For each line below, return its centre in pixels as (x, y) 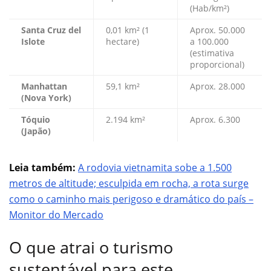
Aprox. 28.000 (217, 87)
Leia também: (42, 168)
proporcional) (217, 65)
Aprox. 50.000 (217, 30)
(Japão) (36, 131)
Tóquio (36, 120)
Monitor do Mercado (56, 215)
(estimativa (212, 53)
